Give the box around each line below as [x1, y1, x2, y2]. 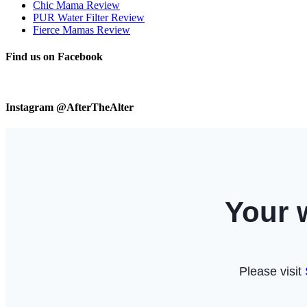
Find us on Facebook [5, 51, 103, 63]
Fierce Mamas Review [33, 23, 130, 36]
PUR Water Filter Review [33, 11, 145, 23]
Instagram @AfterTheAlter [5, 101, 134, 113]
